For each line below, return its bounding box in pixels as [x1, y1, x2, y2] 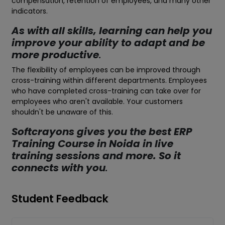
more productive [12, 48, 99, 62]
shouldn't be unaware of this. [12, 107, 113, 118]
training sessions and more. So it [12, 149, 181, 163]
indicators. [12, 6, 48, 17]
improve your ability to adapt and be [12, 36, 205, 50]
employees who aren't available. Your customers [12, 96, 183, 107]
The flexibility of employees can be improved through [12, 65, 200, 75]
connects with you [12, 161, 105, 175]
